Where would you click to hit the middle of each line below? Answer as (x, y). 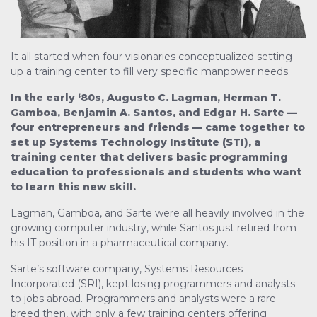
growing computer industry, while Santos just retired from (154, 228)
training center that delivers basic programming (149, 157)
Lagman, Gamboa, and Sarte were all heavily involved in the (157, 213)
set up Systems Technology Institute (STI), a (136, 143)
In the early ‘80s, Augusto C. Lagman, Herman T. (146, 98)
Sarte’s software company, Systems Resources (127, 269)
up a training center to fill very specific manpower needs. (150, 72)
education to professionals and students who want (156, 172)
